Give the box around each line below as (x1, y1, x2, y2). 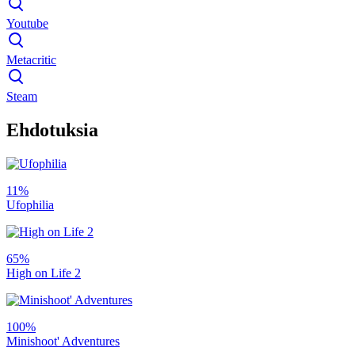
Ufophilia (6, 197, 54, 212)
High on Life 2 (6, 265, 81, 280)
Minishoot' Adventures (6, 334, 120, 348)
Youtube (6, 16, 48, 30)
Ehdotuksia (6, 119, 98, 140)
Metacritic (6, 52, 56, 67)
